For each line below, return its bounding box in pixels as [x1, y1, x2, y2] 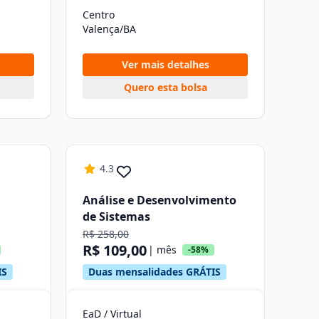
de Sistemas [83, 209, 150, 224]
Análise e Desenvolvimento [83, 192, 236, 208]
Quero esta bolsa [123, 80, 207, 94]
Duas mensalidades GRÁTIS [88, 265, 221, 278]
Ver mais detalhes [121, 58, 209, 71]
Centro [83, 8, 115, 21]
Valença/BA [83, 22, 136, 36]
